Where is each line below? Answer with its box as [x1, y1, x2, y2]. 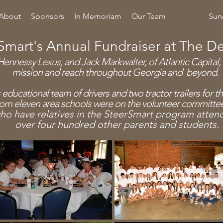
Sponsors [31, 11, 64, 21]
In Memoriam [74, 11, 121, 21]
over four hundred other [15, 118, 123, 130]
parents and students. [123, 118, 219, 130]
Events [176, 11, 199, 21]
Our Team [131, 11, 166, 21]
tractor [145, 87, 171, 99]
